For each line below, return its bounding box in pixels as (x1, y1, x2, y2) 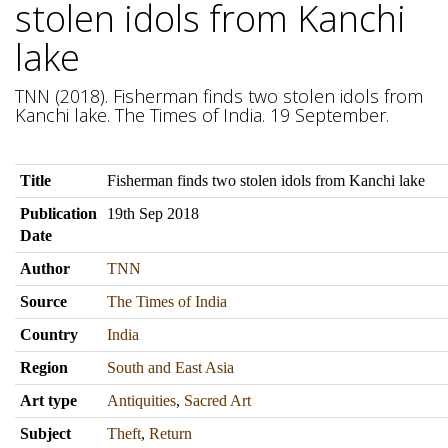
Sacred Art (184, 392, 251, 409)
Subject (20, 425, 71, 442)
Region (20, 359, 68, 376)
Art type (20, 392, 77, 409)
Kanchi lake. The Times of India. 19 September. (15, 103, 389, 127)
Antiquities (107, 392, 176, 409)
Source (20, 293, 67, 310)
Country (20, 326, 78, 343)
